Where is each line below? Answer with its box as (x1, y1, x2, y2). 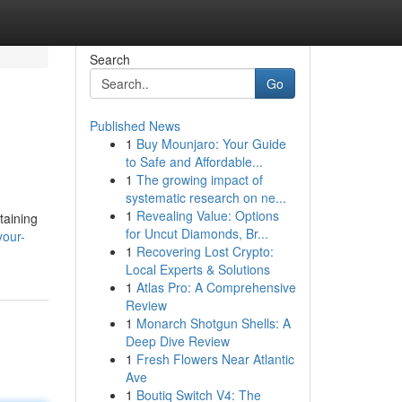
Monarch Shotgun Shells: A (135, 314, 291, 332)
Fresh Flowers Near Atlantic (135, 350, 294, 368)
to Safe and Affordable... (125, 153, 263, 170)
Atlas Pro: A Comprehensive (135, 278, 296, 296)
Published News (89, 117, 180, 135)
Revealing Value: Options (135, 206, 279, 224)
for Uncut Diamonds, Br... (125, 224, 268, 242)
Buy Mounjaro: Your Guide (135, 135, 286, 153)
